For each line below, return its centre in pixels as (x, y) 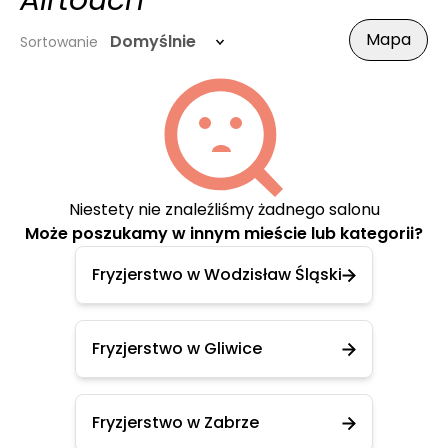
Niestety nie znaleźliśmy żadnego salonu (224, 209)
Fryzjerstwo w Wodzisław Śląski (217, 274)
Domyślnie (153, 41)
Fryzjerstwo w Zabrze (175, 422)
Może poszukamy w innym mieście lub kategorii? (224, 233)
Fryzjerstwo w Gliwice (177, 348)
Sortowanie (59, 42)
